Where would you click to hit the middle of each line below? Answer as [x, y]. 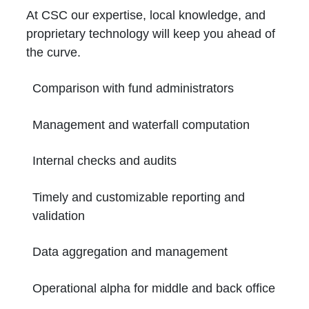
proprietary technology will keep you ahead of [151, 33]
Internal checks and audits [104, 161]
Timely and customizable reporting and [138, 197]
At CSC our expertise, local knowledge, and [146, 15]
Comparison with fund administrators [133, 89]
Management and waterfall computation [141, 124]
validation [58, 216]
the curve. [54, 52]
